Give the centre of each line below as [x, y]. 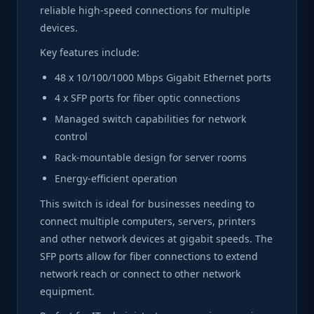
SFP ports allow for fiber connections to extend [149, 256]
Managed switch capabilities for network [150, 119]
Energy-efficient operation [116, 179]
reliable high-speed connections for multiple [145, 10]
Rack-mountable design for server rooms [151, 158]
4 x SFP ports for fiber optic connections [148, 98]
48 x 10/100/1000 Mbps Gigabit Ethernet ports [163, 77]
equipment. [67, 291]
